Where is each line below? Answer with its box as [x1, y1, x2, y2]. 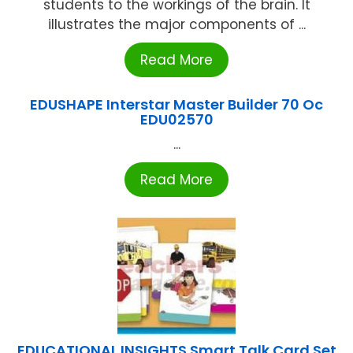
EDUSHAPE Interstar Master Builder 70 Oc [30, 94, 323, 114]
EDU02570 [139, 109, 214, 129]
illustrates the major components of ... [47, 14, 306, 34]
